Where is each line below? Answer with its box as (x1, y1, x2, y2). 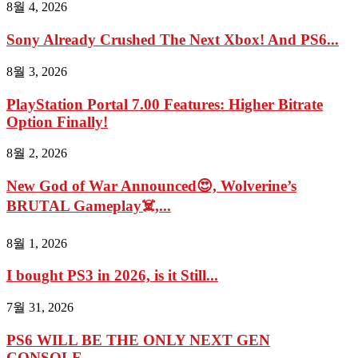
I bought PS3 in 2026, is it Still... (6, 267, 218, 284)
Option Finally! (6, 113, 108, 130)
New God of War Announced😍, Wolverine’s (6, 177, 296, 194)
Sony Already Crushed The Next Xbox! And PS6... (6, 31, 339, 49)
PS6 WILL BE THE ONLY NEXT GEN (6, 331, 270, 348)
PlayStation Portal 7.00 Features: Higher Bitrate (6, 95, 323, 113)
